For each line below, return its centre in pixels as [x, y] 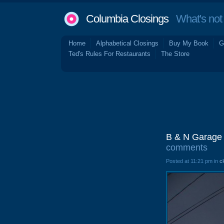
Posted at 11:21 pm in [193, 161]
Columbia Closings [127, 19]
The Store [175, 54]
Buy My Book [189, 43]
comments [187, 147]
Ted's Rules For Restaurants [109, 54]
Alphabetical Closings [127, 43]
